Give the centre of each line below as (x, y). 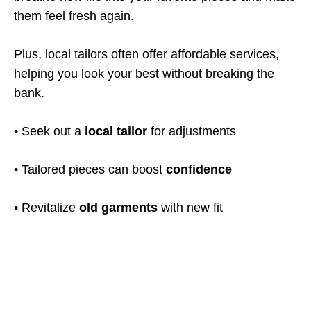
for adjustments (192, 131)
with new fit (190, 208)
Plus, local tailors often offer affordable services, (146, 54)
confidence (199, 169)
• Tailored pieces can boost (90, 169)
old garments (118, 208)
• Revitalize (47, 208)
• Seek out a (49, 131)
